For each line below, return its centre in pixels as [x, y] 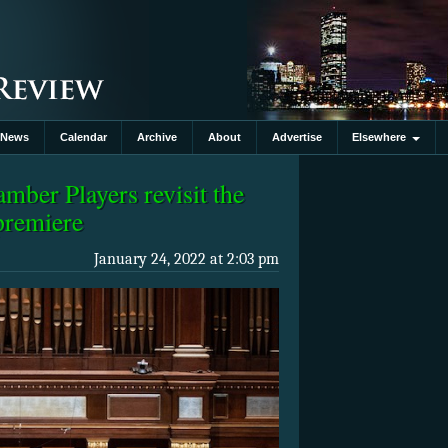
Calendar [83, 137]
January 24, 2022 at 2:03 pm [186, 259]
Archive [157, 137]
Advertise [296, 137]
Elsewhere [382, 137]
